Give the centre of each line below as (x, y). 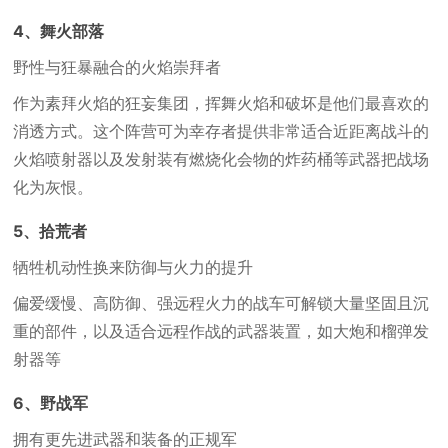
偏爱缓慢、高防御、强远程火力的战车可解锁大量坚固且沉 (221, 303)
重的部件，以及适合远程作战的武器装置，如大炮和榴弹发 (221, 331)
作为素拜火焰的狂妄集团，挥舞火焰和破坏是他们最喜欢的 (221, 103)
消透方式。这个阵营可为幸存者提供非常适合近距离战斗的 (221, 131)
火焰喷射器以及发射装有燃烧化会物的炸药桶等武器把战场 (221, 159)
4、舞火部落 (59, 31)
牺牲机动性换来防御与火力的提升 (133, 267)
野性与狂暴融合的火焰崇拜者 (117, 67)
